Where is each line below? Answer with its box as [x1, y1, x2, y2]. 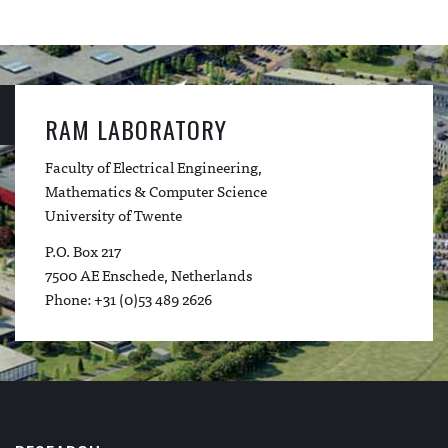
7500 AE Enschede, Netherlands [45, 261, 258, 287]
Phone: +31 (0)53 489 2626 [45, 285, 212, 311]
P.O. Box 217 [45, 237, 121, 263]
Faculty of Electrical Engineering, [45, 153, 262, 179]
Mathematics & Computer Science [45, 177, 267, 203]
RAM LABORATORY [45, 110, 227, 147]
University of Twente [45, 201, 182, 227]
